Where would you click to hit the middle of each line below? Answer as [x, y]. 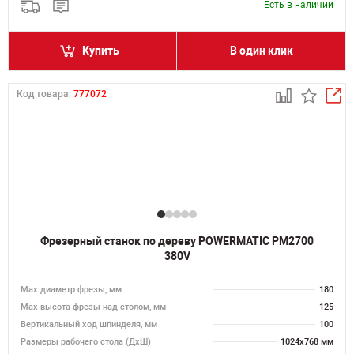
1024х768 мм [307, 342]
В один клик [261, 51]
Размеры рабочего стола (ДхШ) [86, 342]
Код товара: [45, 94]
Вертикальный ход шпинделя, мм [89, 324]
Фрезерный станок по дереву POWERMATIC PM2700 [177, 241]
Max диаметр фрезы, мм [71, 290]
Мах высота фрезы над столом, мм [93, 307]
